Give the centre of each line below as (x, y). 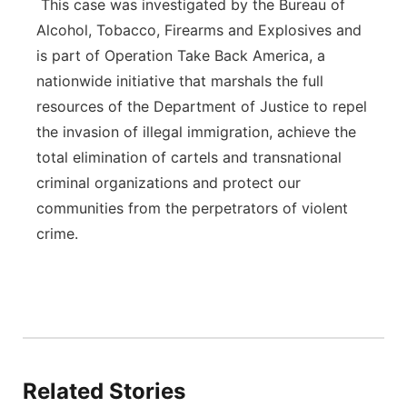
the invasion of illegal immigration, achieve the (196, 132)
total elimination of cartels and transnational (189, 157)
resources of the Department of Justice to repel (202, 106)
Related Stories (104, 391)
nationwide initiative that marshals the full (180, 81)
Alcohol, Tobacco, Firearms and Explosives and (199, 30)
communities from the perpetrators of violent (192, 208)
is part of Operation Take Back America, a (181, 55)
